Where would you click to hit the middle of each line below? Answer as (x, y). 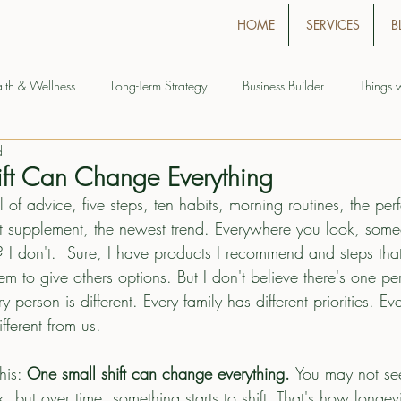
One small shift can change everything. (161, 373)
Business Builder (283, 85)
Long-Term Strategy (159, 85)
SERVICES (333, 25)
